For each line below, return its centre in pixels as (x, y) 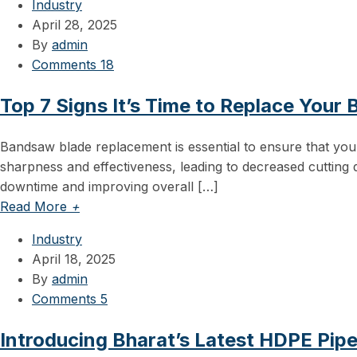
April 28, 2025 (75, 24)
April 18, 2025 (74, 259)
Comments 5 (70, 298)
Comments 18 (73, 64)
